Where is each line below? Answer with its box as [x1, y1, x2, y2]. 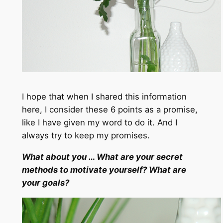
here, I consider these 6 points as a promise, [21, 105, 198, 115]
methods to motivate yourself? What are [21, 165, 186, 175]
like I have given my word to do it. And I [21, 117, 177, 128]
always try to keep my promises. [21, 130, 150, 141]
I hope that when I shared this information [21, 92, 187, 102]
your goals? [21, 178, 69, 188]
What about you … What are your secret [21, 152, 183, 162]
